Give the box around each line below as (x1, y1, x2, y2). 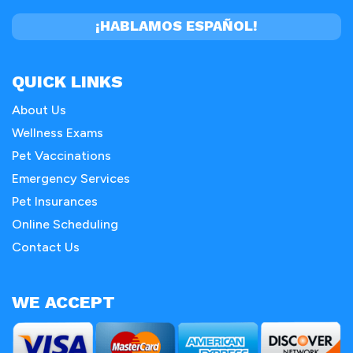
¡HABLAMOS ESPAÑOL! (95, 17, 258, 34)
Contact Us (12, 239, 80, 255)
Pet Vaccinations (12, 147, 111, 163)
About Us (12, 102, 66, 117)
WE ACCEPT (12, 292, 115, 312)
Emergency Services (12, 170, 130, 186)
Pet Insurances (12, 193, 98, 209)
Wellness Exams (12, 124, 103, 140)
